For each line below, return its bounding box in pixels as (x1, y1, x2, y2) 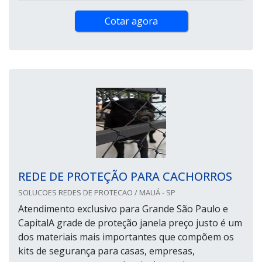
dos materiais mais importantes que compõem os (18, 230, 234, 244)
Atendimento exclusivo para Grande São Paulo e (18, 202, 228, 216)
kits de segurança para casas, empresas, (18, 244, 195, 258)
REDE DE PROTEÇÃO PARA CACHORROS (18, 168, 232, 185)
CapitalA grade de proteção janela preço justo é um (18, 216, 242, 230)
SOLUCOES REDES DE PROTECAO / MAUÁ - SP (18, 187, 175, 198)
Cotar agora (104, 15, 158, 28)
